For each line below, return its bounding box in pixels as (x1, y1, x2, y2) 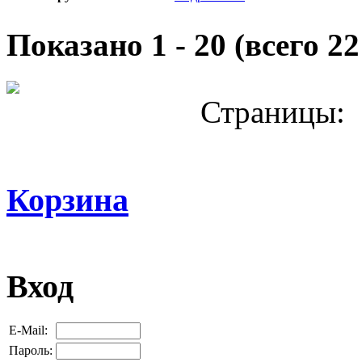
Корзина (6, 182, 128, 219)
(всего (226, 27, 327, 63)
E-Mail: (9, 323, 48, 338)
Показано (6, 27, 151, 63)
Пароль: (9, 343, 53, 358)
